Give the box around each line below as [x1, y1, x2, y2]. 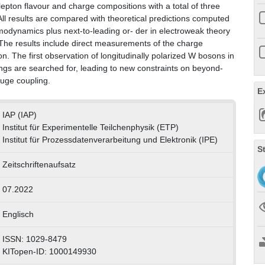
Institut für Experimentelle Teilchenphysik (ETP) [2, 122, 179, 132]
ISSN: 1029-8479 [2, 234, 67, 244]
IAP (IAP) [2, 110, 37, 120]
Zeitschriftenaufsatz [2, 160, 76, 170]
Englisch [2, 209, 34, 219]
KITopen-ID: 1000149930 [2, 247, 96, 257]
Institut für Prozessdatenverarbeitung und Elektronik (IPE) [2, 135, 218, 145]
